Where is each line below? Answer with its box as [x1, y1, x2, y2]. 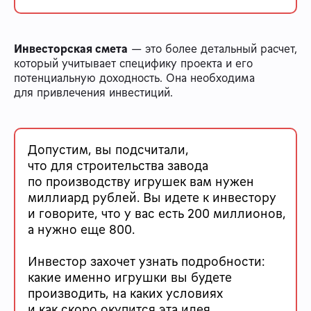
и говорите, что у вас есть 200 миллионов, [28, 204, 286, 221]
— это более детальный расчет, [128, 40, 297, 56]
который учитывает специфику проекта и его [14, 55, 253, 71]
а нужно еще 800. [28, 220, 135, 237]
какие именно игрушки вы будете [28, 269, 232, 286]
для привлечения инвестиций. [14, 84, 173, 100]
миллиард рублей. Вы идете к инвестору [28, 188, 276, 205]
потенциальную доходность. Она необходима [14, 69, 255, 85]
